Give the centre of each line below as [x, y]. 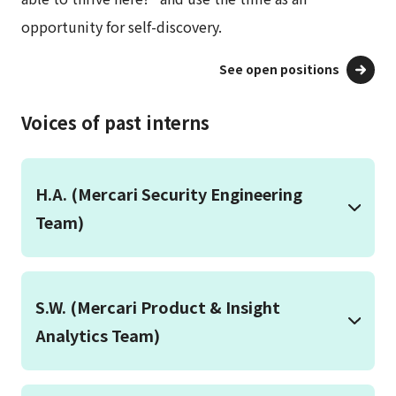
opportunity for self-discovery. [122, 27]
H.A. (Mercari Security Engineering [169, 194]
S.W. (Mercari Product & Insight [158, 307]
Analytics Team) [98, 335]
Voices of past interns [115, 123]
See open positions [279, 69]
